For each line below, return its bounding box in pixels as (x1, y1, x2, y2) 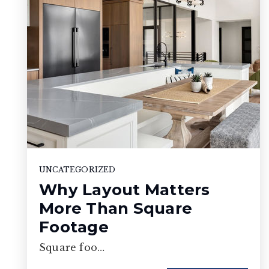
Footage (39, 217, 109, 237)
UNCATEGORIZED (39, 165, 116, 174)
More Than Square (39, 198, 192, 218)
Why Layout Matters (39, 180, 210, 199)
